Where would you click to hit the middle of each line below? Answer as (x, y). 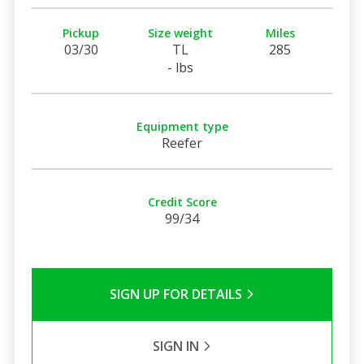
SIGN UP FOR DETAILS (177, 294)
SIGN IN (177, 346)
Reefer (182, 143)
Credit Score (182, 201)
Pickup (81, 32)
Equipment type (182, 126)
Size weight (181, 32)
